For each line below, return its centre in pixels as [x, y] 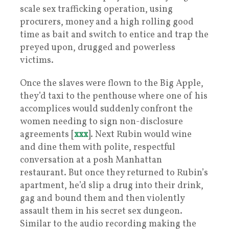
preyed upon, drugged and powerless [98, 48]
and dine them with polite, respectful [98, 147]
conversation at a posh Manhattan [91, 160]
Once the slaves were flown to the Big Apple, [112, 83]
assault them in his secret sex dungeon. [101, 211]
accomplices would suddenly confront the [106, 109]
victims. [37, 60]
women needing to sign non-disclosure [101, 122]
